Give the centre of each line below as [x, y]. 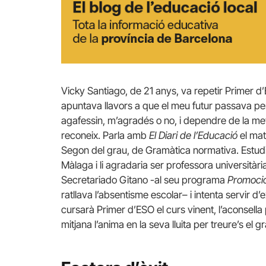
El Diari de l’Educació [193, 135]
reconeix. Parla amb [105, 135]
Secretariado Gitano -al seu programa [144, 180]
